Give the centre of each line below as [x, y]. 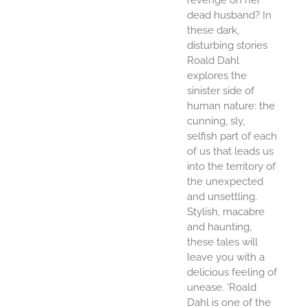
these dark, [213, 30]
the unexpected [225, 181]
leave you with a [225, 257]
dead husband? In [229, 15]
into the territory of [231, 166]
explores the [217, 75]
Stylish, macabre [225, 211]
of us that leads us [230, 151]
